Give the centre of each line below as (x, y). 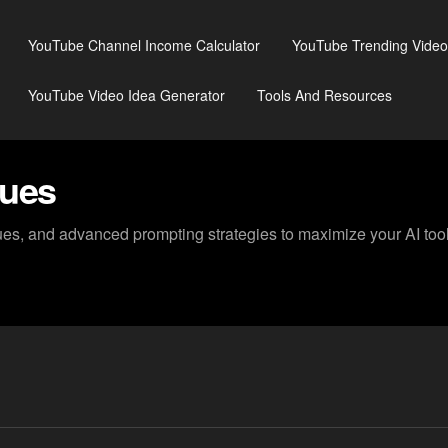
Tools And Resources (324, 95)
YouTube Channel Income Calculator (143, 45)
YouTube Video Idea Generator (126, 95)
